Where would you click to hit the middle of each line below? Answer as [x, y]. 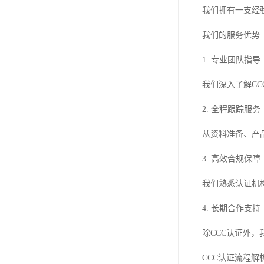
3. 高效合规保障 [231, 159]
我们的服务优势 [231, 35]
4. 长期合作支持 [231, 208]
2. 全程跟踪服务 [231, 109]
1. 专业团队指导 [231, 60]
